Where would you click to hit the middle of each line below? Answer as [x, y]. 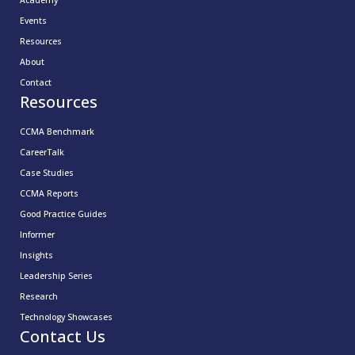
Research [39, 297]
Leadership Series [56, 276]
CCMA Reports [49, 194]
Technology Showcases [66, 317]
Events [33, 21]
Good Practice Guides [63, 214]
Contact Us [63, 337]
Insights [36, 256]
